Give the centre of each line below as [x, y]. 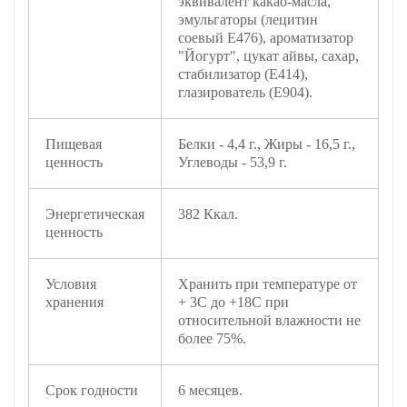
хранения [74, 302]
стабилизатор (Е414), [243, 74]
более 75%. [212, 338]
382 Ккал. [208, 213]
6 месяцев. [210, 390]
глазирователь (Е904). [245, 92]
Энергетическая [95, 213]
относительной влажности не [269, 320]
